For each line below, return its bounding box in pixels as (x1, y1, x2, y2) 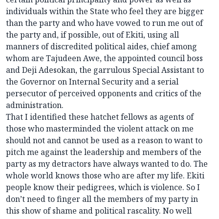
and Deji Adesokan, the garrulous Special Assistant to (6, 65, 204, 76)
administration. (6, 100, 64, 111)
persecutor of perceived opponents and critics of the (6, 88, 201, 99)
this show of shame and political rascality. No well (6, 205, 192, 217)
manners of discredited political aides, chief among (6, 41, 197, 52)
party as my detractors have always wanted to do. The (6, 158, 208, 170)
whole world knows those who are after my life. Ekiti (6, 170, 204, 181)
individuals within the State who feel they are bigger (6, 6, 204, 17)
